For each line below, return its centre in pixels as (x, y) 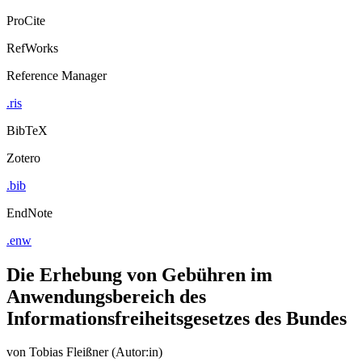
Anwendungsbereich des (106, 296)
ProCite (26, 20)
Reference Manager (57, 75)
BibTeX (27, 130)
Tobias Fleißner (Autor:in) (96, 352)
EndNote (29, 213)
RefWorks (32, 48)
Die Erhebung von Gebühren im (139, 274)
